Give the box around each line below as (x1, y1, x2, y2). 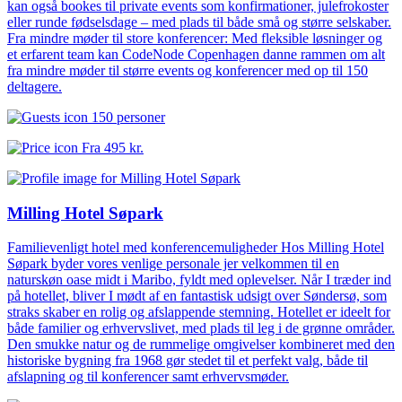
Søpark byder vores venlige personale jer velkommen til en (7, 256, 339, 272)
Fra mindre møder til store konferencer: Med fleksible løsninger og (7, 30, 382, 46)
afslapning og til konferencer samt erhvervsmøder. (7, 369, 289, 385)
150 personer (92, 109, 165, 125)
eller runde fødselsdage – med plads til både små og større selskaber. (7, 13, 391, 30)
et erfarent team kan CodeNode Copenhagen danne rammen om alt (7, 46, 385, 62)
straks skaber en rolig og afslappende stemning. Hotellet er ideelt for (7, 304, 390, 320)
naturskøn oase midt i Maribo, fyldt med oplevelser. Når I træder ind (7, 272, 391, 288)
